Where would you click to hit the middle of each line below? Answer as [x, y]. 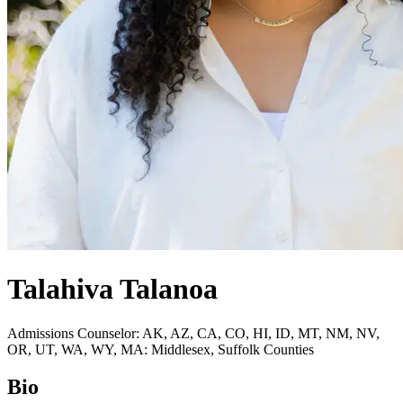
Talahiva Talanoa [112, 289]
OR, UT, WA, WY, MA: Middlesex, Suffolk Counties [161, 349]
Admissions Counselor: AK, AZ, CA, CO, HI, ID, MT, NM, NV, [193, 333]
